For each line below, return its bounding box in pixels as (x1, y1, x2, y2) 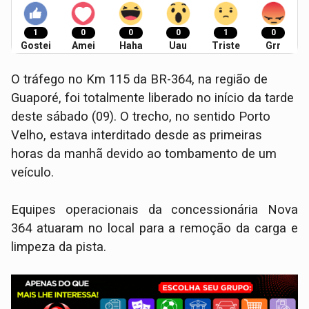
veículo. (11, 164, 54, 180)
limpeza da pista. (11, 239, 107, 255)
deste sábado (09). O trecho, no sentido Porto (11, 108, 271, 124)
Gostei (20, 39, 51, 51)
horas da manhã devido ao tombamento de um (11, 146, 277, 161)
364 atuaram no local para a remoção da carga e (11, 220, 298, 236)
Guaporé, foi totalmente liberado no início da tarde (11, 90, 295, 106)
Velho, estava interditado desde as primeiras (11, 127, 263, 143)
